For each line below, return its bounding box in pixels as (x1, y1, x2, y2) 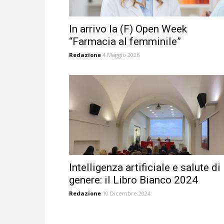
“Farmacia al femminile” (69, 35, 181, 47)
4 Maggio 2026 (102, 51, 139, 58)
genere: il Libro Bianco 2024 (69, 174, 198, 186)
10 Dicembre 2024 (102, 189, 150, 197)
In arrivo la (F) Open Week (69, 23, 187, 35)
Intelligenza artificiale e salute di (69, 161, 220, 173)
